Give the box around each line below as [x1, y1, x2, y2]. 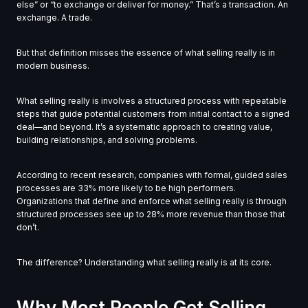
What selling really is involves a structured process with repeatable [16, 95, 287, 106]
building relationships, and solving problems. [16, 134, 197, 145]
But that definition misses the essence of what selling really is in [16, 47, 275, 58]
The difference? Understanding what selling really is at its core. [16, 256, 272, 267]
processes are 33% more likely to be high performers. [16, 182, 236, 193]
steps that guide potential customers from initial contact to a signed [16, 108, 289, 119]
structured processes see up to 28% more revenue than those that [16, 208, 285, 219]
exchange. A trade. [16, 12, 92, 23]
